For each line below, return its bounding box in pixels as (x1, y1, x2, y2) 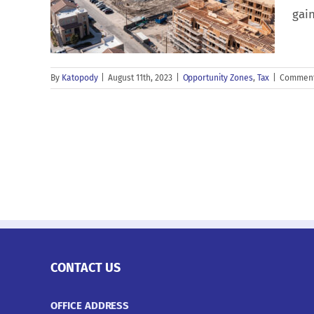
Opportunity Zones (182, 73, 253, 83)
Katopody (61, 73, 98, 83)
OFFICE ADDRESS (50, 299, 130, 312)
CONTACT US (50, 259, 121, 275)
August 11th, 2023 (108, 73, 172, 83)
